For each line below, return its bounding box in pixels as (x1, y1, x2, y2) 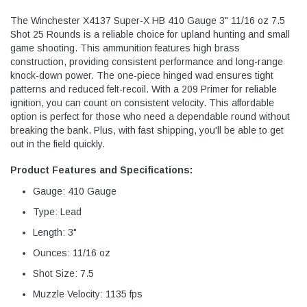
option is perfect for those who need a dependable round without (10, 111, 290, 123)
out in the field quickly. (10, 138, 105, 150)
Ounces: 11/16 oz (33, 247, 110, 259)
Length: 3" (33, 227, 77, 238)
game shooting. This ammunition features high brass (10, 42, 240, 54)
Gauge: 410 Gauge (33, 186, 116, 197)
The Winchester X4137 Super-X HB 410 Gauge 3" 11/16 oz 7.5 (10, 15, 285, 27)
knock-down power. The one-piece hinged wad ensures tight (10, 70, 273, 82)
